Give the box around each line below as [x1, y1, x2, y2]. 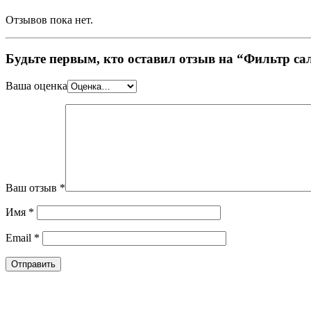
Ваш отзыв [6, 182, 60, 194]
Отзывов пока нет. [6, 13, 93, 26]
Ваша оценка [6, 80, 67, 92]
